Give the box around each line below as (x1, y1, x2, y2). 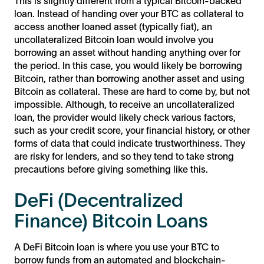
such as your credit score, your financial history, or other (14, 124, 250, 136)
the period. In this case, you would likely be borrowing (14, 60, 242, 71)
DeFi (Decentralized (14, 189, 183, 210)
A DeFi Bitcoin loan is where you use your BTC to (14, 241, 219, 252)
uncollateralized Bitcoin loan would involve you (14, 34, 213, 45)
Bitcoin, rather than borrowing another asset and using (14, 72, 245, 84)
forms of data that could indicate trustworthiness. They (14, 137, 245, 148)
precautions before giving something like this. (14, 163, 208, 174)
